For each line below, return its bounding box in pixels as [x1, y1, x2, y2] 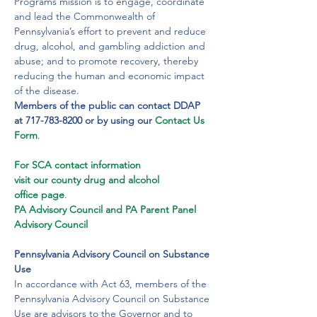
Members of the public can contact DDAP [14, 99, 203, 112]
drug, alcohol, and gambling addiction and [14, 40, 208, 52]
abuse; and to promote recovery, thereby [14, 54, 201, 67]
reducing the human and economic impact [14, 69, 207, 82]
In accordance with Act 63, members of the [14, 277, 209, 290]
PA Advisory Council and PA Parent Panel [14, 203, 199, 216]
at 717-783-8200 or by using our [14, 114, 152, 127]
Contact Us [155, 114, 207, 127]
